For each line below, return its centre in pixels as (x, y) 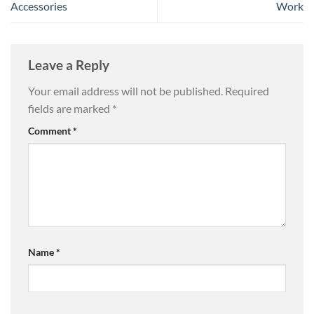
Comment (50, 131)
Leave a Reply (70, 64)
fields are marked (70, 109)
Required (247, 91)
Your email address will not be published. (125, 91)
